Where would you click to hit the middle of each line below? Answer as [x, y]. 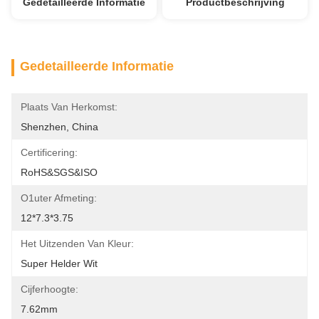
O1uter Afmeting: [59, 198]
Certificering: [49, 152]
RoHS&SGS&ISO [59, 172]
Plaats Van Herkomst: [69, 107]
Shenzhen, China [59, 127]
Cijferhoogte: [49, 289]
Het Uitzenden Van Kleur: [77, 244]
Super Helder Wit [59, 263]
